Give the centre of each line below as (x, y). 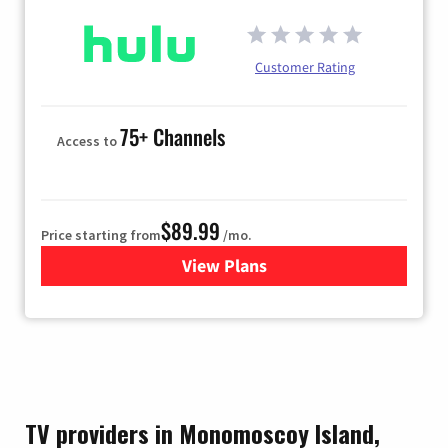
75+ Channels (172, 136)
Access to (88, 140)
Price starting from (101, 234)
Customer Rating (305, 66)
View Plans (224, 265)
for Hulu (255, 265)
